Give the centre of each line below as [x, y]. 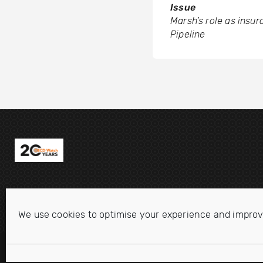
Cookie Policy [200, 251]
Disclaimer [35, 251]
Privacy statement [115, 251]
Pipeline [188, 34]
